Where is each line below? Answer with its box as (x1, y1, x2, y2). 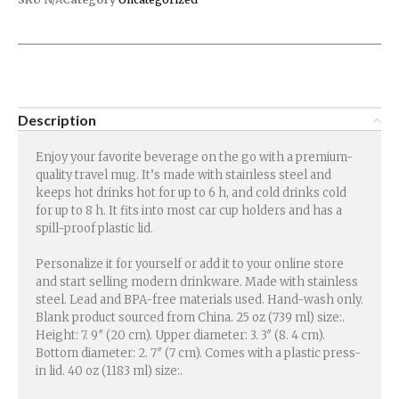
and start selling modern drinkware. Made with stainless (36, 274, 358, 290)
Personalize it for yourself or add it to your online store (36, 256, 344, 273)
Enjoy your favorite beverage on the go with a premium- (36, 150, 354, 166)
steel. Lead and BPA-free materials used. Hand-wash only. (36, 292, 363, 308)
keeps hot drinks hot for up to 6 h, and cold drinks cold (36, 185, 346, 201)
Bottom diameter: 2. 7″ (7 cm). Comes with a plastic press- (36, 346, 362, 362)
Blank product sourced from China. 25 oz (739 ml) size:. (36, 310, 345, 326)
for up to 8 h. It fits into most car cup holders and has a (36, 203, 342, 219)
